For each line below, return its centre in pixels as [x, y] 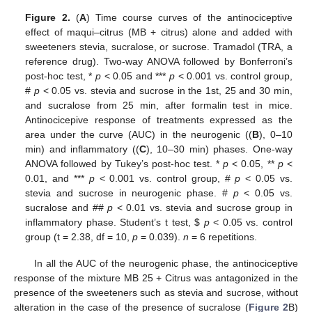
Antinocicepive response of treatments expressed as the [159, 120]
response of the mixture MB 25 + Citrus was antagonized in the [156, 278]
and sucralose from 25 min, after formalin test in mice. [159, 106]
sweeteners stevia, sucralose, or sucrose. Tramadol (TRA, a [159, 47]
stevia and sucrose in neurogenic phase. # [129, 193]
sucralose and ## [67, 208]
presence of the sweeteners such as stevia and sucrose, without [156, 293]
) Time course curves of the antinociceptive [189, 18]
